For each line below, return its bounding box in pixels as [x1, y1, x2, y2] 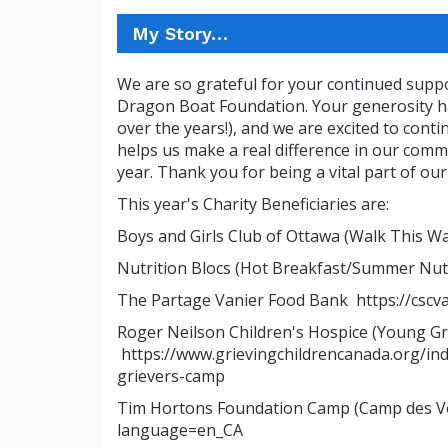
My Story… [132, 23, 228, 44]
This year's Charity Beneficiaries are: [117, 193, 389, 215]
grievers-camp [117, 365, 225, 387]
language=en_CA [117, 419, 243, 441]
